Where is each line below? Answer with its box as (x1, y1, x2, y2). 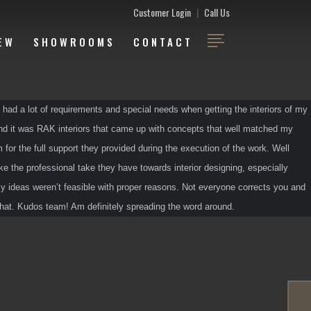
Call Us (204, 5, 230, 19)
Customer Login (133, 5, 191, 19)
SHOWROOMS (33, 34, 115, 49)
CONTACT (133, 34, 193, 49)
